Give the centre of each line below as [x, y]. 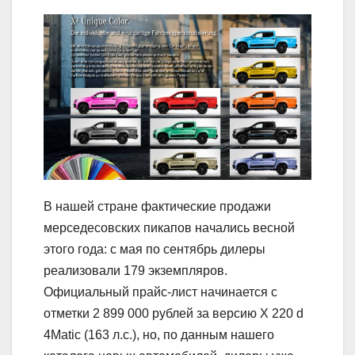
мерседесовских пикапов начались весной [169, 227]
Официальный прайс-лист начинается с [160, 292]
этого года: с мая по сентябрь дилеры [155, 249]
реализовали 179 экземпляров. [136, 270]
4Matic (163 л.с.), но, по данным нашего [159, 334]
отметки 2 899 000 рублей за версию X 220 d [174, 313]
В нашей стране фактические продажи [157, 206]
